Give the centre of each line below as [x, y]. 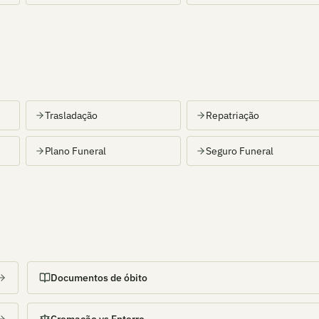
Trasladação [71, 115]
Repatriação [232, 115]
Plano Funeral [75, 151]
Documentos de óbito [99, 278]
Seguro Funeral [240, 151]
